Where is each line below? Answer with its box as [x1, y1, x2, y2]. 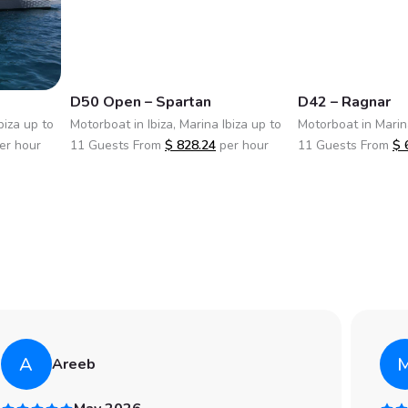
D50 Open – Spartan [70, 92, 211, 112]
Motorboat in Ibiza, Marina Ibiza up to [70, 116, 281, 133]
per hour [219, 137, 269, 154]
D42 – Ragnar [298, 92, 391, 112]
